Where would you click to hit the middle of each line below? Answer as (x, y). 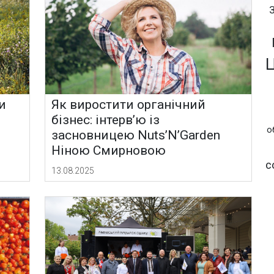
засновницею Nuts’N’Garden (136, 135)
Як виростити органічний (129, 105)
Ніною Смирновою (109, 151)
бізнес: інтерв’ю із (106, 120)
